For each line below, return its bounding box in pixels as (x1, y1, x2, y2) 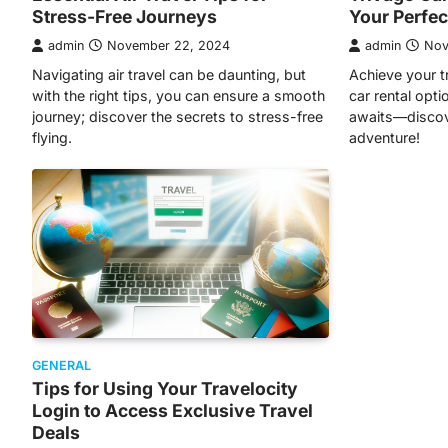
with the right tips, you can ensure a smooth (32, 86, 325, 104)
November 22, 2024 (107, 37, 230, 53)
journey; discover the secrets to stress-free (32, 107, 323, 125)
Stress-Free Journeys (32, 5, 217, 27)
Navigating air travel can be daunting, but (32, 65, 306, 83)
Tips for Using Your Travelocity (32, 378, 298, 400)
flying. (32, 128, 72, 146)
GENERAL (32, 358, 91, 374)
